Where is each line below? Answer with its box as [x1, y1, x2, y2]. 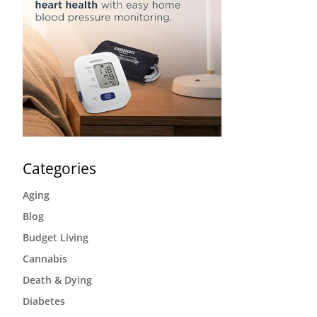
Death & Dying [22, 273, 92, 287]
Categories [22, 158, 96, 178]
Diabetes [22, 294, 65, 308]
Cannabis [22, 252, 67, 265]
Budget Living [22, 231, 88, 244]
